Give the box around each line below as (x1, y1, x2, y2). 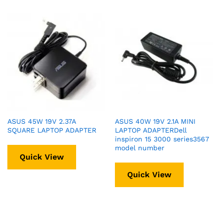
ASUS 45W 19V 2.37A (7, 117, 76, 125)
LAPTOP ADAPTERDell (115, 126, 187, 134)
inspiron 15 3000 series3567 (115, 135, 209, 143)
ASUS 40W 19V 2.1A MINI (115, 117, 195, 125)
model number (115, 143, 165, 152)
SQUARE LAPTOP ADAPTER (7, 126, 96, 134)
